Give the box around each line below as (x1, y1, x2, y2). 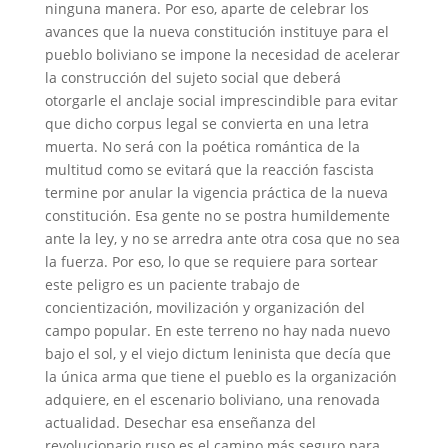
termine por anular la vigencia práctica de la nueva (44, 183, 388, 202)
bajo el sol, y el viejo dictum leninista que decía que (44, 344, 391, 363)
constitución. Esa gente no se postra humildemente (44, 206, 390, 225)
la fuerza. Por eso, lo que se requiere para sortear (44, 252, 378, 271)
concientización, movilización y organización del (44, 298, 365, 317)
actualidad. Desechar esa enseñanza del (44, 413, 316, 432)
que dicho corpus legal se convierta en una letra (44, 114, 369, 133)
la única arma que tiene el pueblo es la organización (44, 367, 397, 386)
